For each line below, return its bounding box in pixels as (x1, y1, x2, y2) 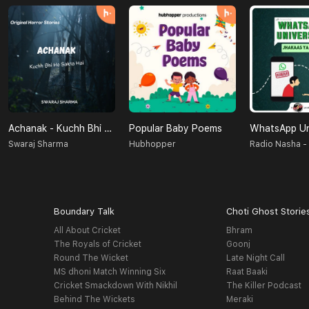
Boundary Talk (53, 206, 114, 217)
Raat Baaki (226, 267, 268, 277)
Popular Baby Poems (129, 123, 222, 134)
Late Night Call (226, 253, 286, 263)
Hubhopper (129, 139, 176, 150)
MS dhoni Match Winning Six (53, 267, 166, 277)
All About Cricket (53, 226, 121, 236)
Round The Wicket (53, 253, 128, 263)
